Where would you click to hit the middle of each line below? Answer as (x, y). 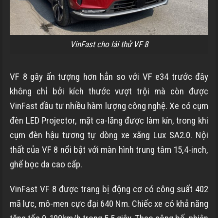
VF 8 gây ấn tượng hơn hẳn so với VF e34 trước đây (109, 76)
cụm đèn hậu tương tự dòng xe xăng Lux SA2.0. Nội (109, 135)
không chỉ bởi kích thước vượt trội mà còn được (109, 91)
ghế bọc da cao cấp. (46, 164)
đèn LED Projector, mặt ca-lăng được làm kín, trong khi (109, 120)
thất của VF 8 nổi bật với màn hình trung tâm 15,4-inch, (109, 149)
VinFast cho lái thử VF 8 (109, 45)
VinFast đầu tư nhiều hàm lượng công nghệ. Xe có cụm (109, 106)
